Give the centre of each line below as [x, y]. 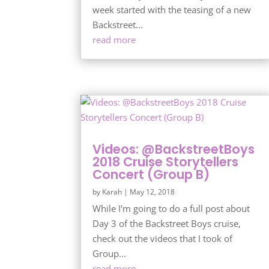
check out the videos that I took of [163, 239]
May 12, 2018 [153, 192]
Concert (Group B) [151, 175]
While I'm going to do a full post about [171, 209]
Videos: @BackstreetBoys [174, 150]
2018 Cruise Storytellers [166, 162]
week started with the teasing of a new [172, 9]
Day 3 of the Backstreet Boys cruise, [167, 224]
